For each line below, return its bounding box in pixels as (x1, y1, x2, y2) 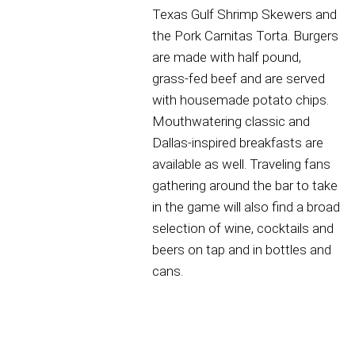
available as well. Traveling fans (152, 156, 330, 173)
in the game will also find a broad (152, 199, 340, 216)
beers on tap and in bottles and (152, 242, 331, 258)
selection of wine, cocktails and (152, 220, 334, 237)
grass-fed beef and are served (152, 71, 325, 87)
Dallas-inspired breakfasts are (152, 135, 323, 151)
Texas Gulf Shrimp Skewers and (152, 6, 337, 23)
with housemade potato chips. (152, 92, 329, 109)
